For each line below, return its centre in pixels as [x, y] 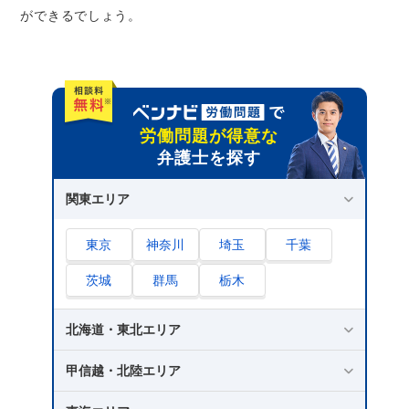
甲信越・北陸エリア [123, 371]
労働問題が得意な [209, 136]
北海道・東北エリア [123, 330]
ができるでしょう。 [81, 16]
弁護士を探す [209, 158]
